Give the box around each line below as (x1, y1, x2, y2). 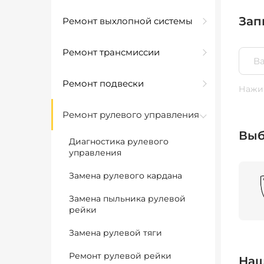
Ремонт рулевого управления (62, 109, 199, 120)
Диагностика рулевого (69, 136, 169, 147)
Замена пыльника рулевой (69, 193, 186, 204)
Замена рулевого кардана (69, 170, 182, 181)
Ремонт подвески (62, 78, 144, 89)
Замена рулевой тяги (69, 227, 162, 238)
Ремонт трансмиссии (62, 47, 160, 58)
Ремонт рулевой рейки (69, 250, 171, 261)
